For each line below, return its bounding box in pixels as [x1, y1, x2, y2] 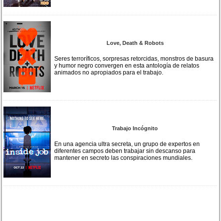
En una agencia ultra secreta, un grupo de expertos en [54, 140, 200, 147]
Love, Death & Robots [106, 39, 164, 46]
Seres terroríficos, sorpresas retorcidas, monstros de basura [54, 55, 214, 62]
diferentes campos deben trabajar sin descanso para [54, 147, 196, 154]
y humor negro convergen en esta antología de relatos [54, 62, 200, 69]
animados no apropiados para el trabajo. [54, 69, 164, 76]
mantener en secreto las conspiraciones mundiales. [54, 154, 193, 161]
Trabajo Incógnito [112, 125, 158, 131]
